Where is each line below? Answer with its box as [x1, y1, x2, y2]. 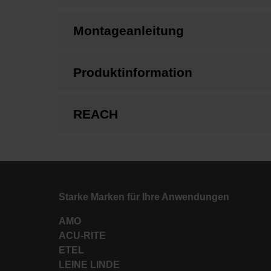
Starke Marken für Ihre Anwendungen [59, 192, 229, 203]
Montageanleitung [73, 23, 184, 38]
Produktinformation [73, 65, 192, 79]
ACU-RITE [59, 230, 106, 241]
